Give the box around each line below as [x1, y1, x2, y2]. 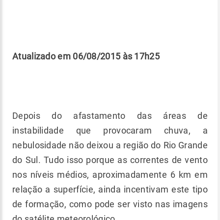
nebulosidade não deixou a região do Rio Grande [12, 139, 208, 150]
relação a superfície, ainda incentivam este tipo [12, 184, 208, 194]
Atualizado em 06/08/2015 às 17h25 [12, 51, 160, 61]
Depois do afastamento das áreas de [12, 110, 208, 121]
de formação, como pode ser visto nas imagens [12, 198, 208, 209]
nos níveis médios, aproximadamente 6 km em [12, 169, 208, 180]
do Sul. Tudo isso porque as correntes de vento [12, 154, 208, 165]
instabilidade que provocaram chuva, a [12, 125, 208, 136]
